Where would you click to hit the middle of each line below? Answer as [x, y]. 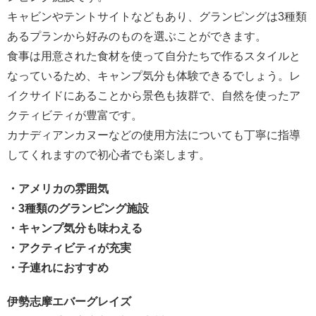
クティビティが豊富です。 [75, 116]
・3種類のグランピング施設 [78, 209]
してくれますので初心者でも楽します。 [109, 155]
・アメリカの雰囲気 [58, 189]
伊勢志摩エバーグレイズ [69, 302]
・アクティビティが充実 [69, 248]
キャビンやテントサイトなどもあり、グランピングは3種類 [157, 17]
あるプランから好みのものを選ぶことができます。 [137, 37]
